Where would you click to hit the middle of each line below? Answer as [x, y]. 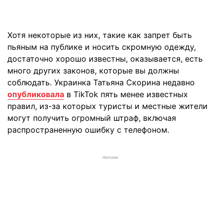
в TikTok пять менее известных [126, 94]
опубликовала [36, 94]
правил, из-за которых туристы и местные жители [108, 106]
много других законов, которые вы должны [93, 71]
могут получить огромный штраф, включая [92, 118]
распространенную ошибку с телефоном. [88, 130]
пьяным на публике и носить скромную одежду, [102, 47]
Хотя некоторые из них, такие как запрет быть [100, 35]
